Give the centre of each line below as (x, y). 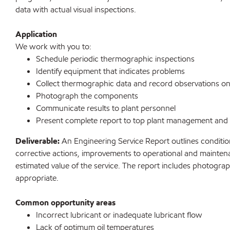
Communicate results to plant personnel (106, 108)
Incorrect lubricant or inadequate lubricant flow (119, 215)
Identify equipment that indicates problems (110, 71)
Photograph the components (87, 96)
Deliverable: (39, 141)
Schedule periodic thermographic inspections (115, 59)
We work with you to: (53, 47)
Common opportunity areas (65, 203)
